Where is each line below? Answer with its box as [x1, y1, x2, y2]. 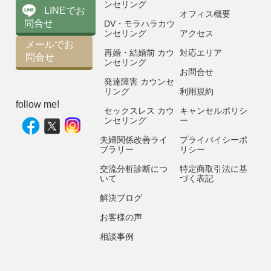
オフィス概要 [179, 9, 230, 19]
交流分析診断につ [100, 164, 168, 174]
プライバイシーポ [179, 135, 247, 145]
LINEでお [44, 5, 86, 16]
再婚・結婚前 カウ [104, 48, 175, 58]
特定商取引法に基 [179, 164, 247, 174]
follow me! [16, 99, 60, 109]
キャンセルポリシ [179, 106, 247, 116]
